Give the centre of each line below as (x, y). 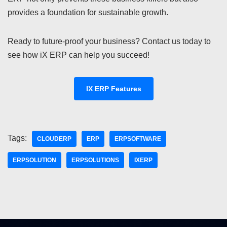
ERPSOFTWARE (138, 139)
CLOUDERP (54, 139)
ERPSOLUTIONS (95, 160)
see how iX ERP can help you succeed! (79, 55)
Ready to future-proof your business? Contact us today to (109, 41)
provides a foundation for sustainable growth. (88, 12)
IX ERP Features (113, 89)
